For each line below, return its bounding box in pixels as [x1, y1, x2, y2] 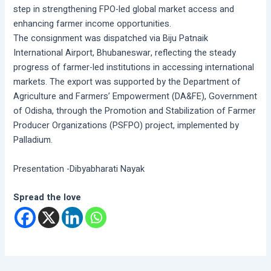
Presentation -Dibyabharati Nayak [13, 162, 145, 175]
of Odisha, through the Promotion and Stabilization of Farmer [13, 105, 256, 118]
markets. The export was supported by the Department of [13, 76, 241, 89]
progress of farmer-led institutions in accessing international [13, 61, 255, 74]
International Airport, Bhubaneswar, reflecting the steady [13, 47, 237, 60]
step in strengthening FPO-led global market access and [13, 3, 235, 16]
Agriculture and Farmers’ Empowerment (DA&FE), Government [13, 90, 258, 103]
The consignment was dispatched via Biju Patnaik [13, 32, 209, 45]
